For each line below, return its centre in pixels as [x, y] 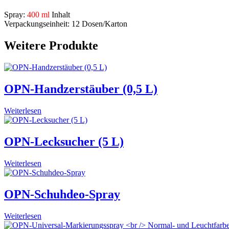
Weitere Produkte [51, 46]
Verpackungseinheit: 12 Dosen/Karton [66, 24]
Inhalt [60, 15]
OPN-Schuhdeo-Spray [62, 194]
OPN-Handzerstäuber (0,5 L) [81, 89]
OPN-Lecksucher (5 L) [64, 142]
